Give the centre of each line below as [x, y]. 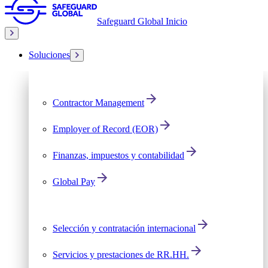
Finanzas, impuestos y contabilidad [118, 155]
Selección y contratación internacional [124, 228]
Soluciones [49, 55]
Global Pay [74, 182]
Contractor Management [98, 103]
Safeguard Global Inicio [142, 21]
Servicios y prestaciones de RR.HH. [121, 255]
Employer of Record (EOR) [105, 129]
